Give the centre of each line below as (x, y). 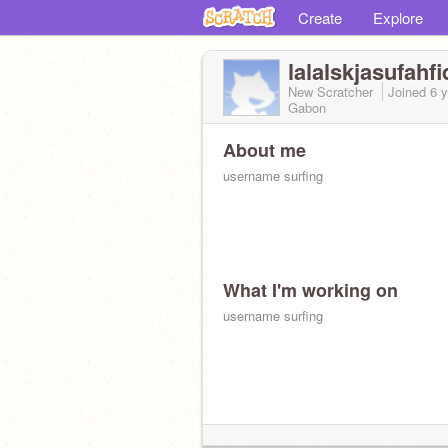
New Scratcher (332, 91)
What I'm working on (310, 290)
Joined (409, 91)
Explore (398, 17)
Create (320, 17)
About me (264, 150)
